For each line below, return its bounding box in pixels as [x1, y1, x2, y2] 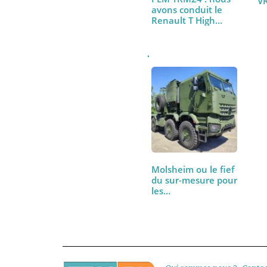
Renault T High [159, 99, 226, 112]
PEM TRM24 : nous [159, 76, 243, 89]
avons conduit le [159, 88, 234, 101]
